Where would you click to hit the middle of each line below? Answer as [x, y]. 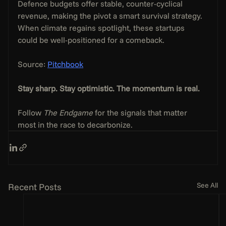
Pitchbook [66, 64]
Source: [33, 64]
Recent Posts [35, 187]
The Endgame [68, 112]
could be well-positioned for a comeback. [91, 40]
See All [207, 185]
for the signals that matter [141, 112]
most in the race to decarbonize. [75, 124]
